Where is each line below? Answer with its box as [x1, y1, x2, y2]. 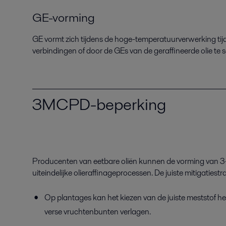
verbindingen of [32, 44, 86, 56]
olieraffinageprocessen [74, 167, 151, 179]
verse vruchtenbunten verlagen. [44, 206, 151, 218]
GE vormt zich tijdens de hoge [32, 33, 132, 45]
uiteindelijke [32, 167, 74, 179]
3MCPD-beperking [32, 92, 166, 116]
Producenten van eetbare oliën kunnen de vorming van [32, 155, 220, 167]
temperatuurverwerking [135, 33, 217, 45]
